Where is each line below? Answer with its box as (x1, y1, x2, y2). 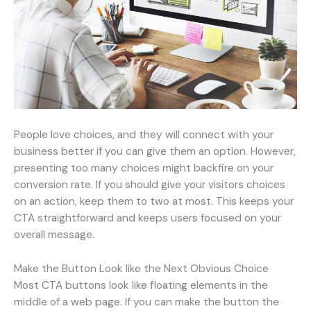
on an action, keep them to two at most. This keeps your (14, 194, 294, 209)
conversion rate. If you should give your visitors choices (14, 178, 285, 192)
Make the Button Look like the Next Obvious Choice (14, 261, 269, 276)
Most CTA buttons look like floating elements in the (14, 278, 268, 292)
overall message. (14, 228, 94, 242)
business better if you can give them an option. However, (14, 144, 296, 159)
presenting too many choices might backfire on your (14, 161, 274, 176)
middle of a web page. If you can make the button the (14, 294, 279, 309)
